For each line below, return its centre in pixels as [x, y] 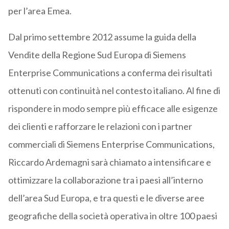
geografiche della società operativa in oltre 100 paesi [112, 216]
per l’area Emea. [40, 11]
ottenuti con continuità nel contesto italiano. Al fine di [114, 91]
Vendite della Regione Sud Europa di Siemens [97, 55]
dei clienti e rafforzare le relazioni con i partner [100, 127]
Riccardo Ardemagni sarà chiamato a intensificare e [109, 162]
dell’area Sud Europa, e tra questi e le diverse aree [106, 198]
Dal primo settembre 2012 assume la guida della [102, 37]
